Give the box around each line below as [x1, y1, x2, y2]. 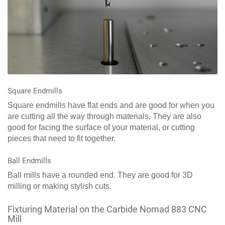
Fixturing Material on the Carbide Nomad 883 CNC [8, 204, 207, 215]
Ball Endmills [8, 156, 51, 166]
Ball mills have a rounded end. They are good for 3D [8, 171, 193, 180]
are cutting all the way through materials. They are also [8, 112, 201, 121]
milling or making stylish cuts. [8, 182, 111, 191]
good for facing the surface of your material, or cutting [8, 123, 195, 132]
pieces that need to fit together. [8, 134, 116, 143]
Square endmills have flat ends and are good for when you [8, 101, 214, 110]
